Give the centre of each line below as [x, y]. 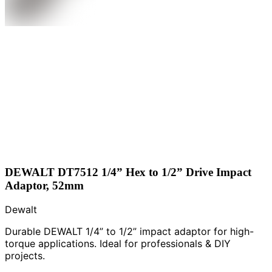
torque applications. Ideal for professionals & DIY [118, 244]
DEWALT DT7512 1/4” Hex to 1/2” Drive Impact [128, 172]
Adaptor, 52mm [44, 185]
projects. [25, 256]
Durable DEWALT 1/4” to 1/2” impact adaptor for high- [129, 232]
